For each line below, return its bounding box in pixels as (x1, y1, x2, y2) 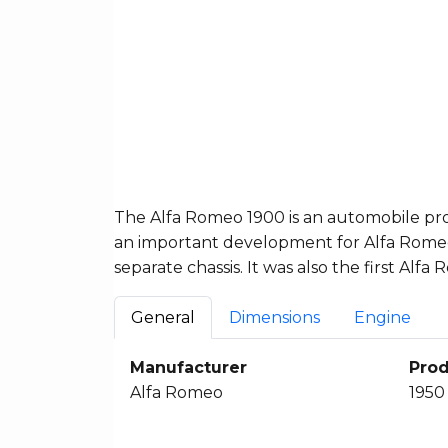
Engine (354, 307, 411, 327)
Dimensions (229, 307, 320, 327)
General (131, 307, 195, 327)
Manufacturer (130, 357, 247, 377)
